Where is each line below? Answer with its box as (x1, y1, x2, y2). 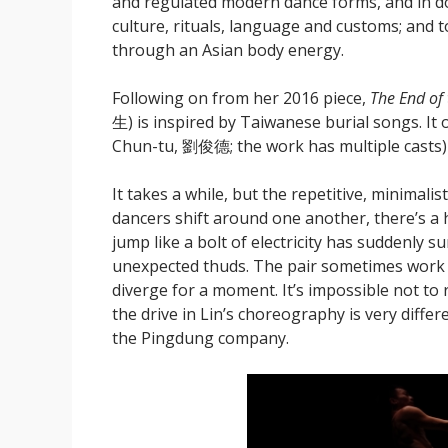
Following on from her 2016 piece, (112, 87, 370, 110)
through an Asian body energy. (112, 39, 344, 62)
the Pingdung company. (112, 327, 289, 350)
